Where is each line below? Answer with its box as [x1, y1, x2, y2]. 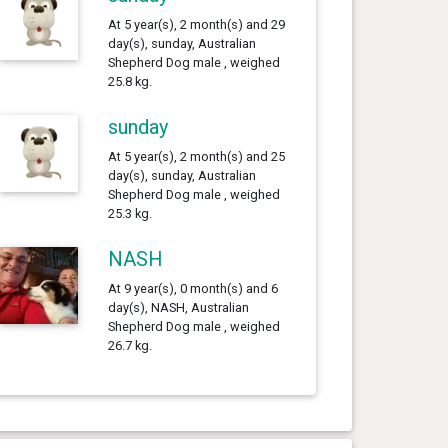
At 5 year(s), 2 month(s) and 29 [107, 16, 285, 32]
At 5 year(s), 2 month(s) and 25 [107, 148, 285, 164]
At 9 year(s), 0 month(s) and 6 [107, 280, 278, 296]
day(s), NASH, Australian [107, 299, 249, 315]
